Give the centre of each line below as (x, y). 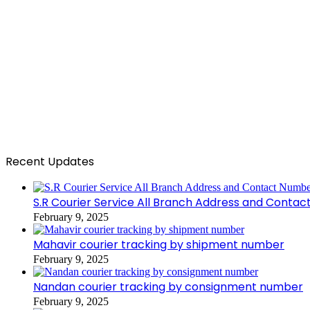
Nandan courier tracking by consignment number (168, 286)
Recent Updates (50, 161)
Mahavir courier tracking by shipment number (159, 244)
